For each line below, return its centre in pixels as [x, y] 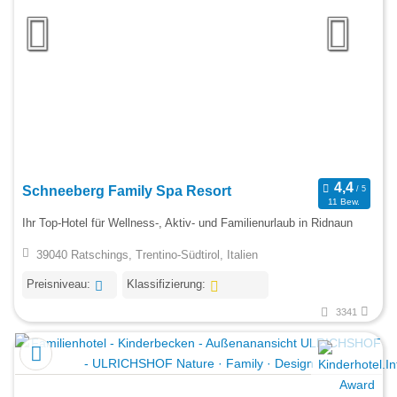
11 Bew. [344, 202]
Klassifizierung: [166, 284]
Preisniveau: [58, 284]
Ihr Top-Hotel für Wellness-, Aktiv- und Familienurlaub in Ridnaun [187, 223]
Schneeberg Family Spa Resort [127, 191]
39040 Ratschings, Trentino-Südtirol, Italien [147, 254]
